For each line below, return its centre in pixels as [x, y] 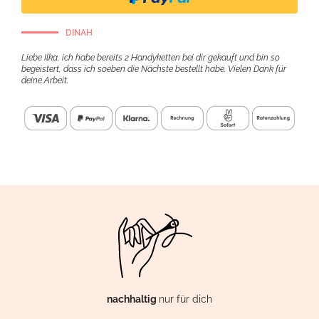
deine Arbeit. [45, 80]
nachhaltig [133, 299]
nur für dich [185, 299]
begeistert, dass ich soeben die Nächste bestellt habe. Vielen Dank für [154, 69]
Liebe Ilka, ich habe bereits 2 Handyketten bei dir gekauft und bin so [151, 57]
